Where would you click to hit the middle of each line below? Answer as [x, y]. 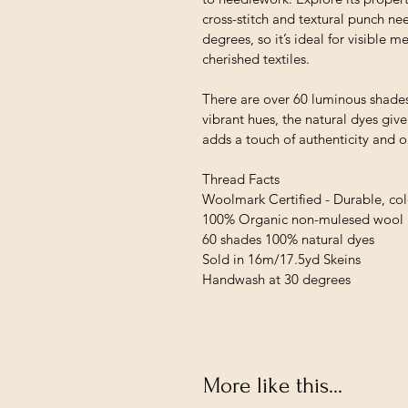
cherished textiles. [256, 58]
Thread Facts [241, 178]
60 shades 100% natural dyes [288, 239]
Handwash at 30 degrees [276, 279]
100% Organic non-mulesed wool [303, 219]
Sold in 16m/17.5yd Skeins [281, 259]
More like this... [273, 385]
